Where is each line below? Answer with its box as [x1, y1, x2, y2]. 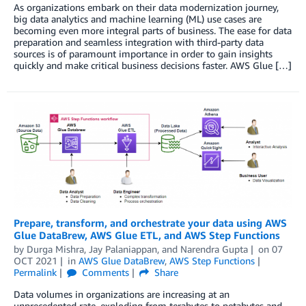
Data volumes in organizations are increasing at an [14, 288, 229, 300]
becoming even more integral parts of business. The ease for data [14, 25, 292, 37]
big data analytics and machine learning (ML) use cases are [14, 13, 262, 25]
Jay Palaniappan [89, 242, 157, 255]
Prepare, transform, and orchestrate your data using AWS [14, 216, 287, 229]
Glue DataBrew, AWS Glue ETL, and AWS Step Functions [14, 228, 280, 241]
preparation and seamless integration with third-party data [14, 36, 264, 48]
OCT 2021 [14, 254, 57, 266]
